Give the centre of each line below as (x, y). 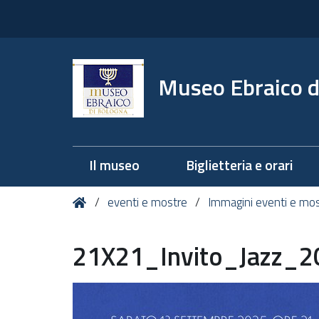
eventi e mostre (149, 202)
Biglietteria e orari (240, 165)
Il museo (114, 165)
